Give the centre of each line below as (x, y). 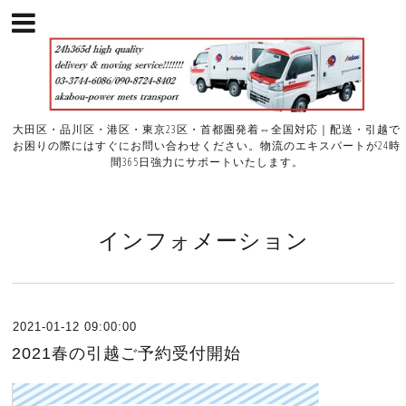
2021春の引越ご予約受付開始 (127, 354)
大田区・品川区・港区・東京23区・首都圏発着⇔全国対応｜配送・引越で (207, 130)
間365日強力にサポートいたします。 (207, 162)
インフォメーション (203, 240)
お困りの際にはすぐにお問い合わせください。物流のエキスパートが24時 (207, 146)
